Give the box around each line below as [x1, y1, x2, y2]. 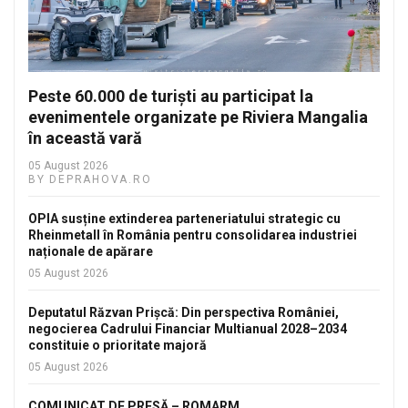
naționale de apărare [28, 243, 153, 259]
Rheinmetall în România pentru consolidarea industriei [28, 227, 357, 242]
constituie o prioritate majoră [28, 337, 207, 352]
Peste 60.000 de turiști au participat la [28, 86, 313, 106]
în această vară [28, 127, 142, 148]
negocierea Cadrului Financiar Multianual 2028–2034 [28, 321, 347, 336]
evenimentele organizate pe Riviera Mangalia [28, 107, 368, 127]
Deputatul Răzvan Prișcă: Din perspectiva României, [28, 304, 339, 320]
